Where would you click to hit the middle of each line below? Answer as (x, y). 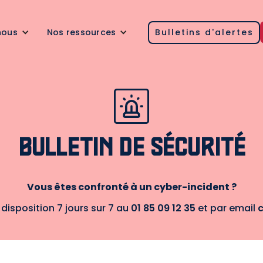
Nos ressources (81, 32)
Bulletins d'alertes (204, 32)
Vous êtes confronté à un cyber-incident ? (131, 187)
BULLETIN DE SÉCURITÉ (131, 149)
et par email (227, 208)
